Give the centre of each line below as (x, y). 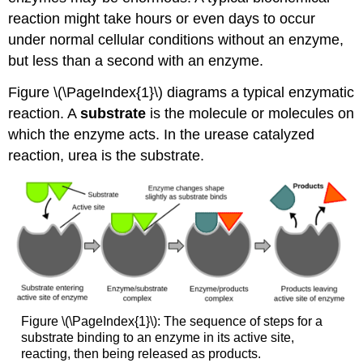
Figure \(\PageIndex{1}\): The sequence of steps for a (171, 321)
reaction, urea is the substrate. (107, 155)
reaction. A (45, 113)
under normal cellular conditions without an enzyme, (176, 39)
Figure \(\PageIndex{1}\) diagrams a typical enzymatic (181, 92)
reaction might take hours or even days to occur (162, 18)
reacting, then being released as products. (141, 353)
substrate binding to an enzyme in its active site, (157, 337)
